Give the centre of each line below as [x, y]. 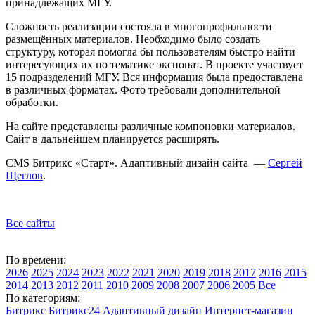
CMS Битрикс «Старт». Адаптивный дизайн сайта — [137, 162]
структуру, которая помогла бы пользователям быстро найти [150, 51]
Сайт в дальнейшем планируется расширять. [114, 139]
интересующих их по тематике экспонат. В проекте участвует [154, 64]
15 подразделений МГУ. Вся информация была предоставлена [154, 77]
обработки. [32, 102]
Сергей [285, 162]
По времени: [36, 259]
